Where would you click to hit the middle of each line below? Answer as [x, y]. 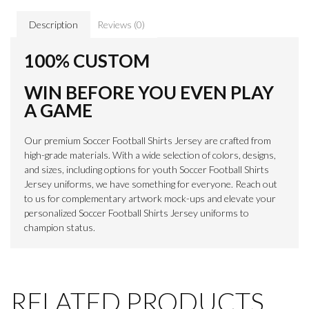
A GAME [58, 110]
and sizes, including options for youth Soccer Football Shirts [147, 169]
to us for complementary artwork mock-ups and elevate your [150, 198]
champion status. [60, 227]
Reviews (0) [121, 24]
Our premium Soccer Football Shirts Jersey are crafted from [148, 140]
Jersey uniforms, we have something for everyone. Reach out [151, 183]
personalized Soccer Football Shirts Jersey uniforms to [137, 212]
